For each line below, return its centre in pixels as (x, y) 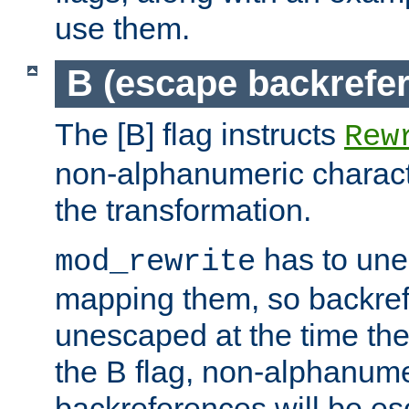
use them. (122, 28)
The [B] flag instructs (199, 135)
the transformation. (183, 210)
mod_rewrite (155, 262)
